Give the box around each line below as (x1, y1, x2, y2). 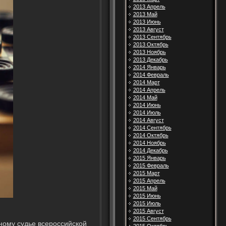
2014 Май (133, 94, 157, 100)
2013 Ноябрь (133, 49, 166, 55)
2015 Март (133, 170, 160, 176)
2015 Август (133, 208, 164, 214)
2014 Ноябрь (133, 140, 166, 146)
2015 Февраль (133, 162, 169, 168)
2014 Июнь (133, 102, 161, 108)
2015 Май (133, 185, 157, 191)
